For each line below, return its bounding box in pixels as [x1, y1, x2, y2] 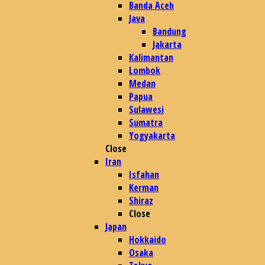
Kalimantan [129, 51, 173, 64]
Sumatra [129, 116, 163, 129]
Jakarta [153, 38, 182, 51]
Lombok [129, 64, 160, 77]
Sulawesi [129, 103, 164, 116]
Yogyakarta [129, 129, 175, 142]
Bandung [153, 25, 186, 38]
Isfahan [129, 168, 159, 181]
